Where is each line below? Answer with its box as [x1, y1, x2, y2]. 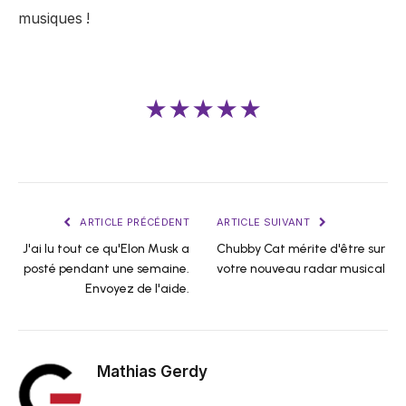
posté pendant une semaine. [24, 261, 189, 277]
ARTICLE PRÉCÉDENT [77, 216, 189, 229]
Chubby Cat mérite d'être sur [217, 241, 385, 257]
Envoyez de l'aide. [85, 281, 189, 297]
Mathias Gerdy [97, 362, 208, 382]
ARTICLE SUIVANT [217, 216, 314, 229]
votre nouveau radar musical [217, 261, 385, 277]
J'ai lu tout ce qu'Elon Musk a [23, 241, 189, 257]
